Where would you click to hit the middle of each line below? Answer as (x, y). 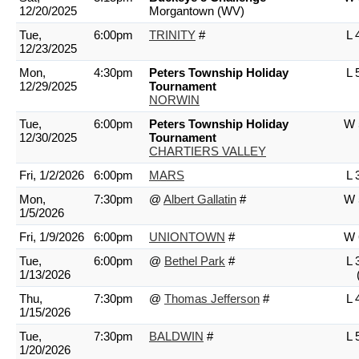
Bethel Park (195, 261)
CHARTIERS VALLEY (208, 151)
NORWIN (174, 100)
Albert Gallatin (200, 199)
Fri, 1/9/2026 (52, 237)
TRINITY (172, 35)
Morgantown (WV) (197, 11)
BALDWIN (176, 336)
